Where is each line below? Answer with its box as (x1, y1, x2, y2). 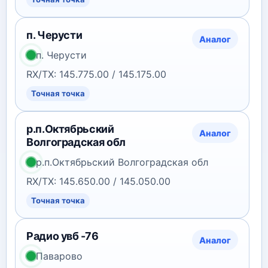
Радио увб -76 (26, 230, 99, 242)
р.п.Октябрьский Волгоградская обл (36, 156, 208, 168)
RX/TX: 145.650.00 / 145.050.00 (26, 175, 170, 187)
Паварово (36, 250, 83, 262)
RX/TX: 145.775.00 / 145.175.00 (26, 68, 166, 80)
